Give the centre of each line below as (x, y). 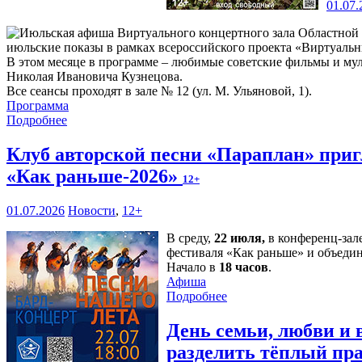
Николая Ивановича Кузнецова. (95, 77)
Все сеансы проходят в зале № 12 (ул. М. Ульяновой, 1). (159, 91)
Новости (92, 211)
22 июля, (240, 238)
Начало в (193, 267)
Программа (38, 106)
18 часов (244, 267)
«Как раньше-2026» (95, 177)
